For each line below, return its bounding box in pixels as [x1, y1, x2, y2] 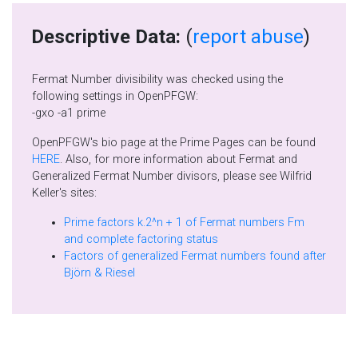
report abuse [193, 26, 304, 48]
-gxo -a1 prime [32, 106, 105, 120]
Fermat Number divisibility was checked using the [32, 73, 283, 86]
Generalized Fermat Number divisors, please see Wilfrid [32, 169, 177, 183]
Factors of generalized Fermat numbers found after [64, 249, 121, 263]
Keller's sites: [32, 186, 97, 200]
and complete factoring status [137, 233, 218, 246]
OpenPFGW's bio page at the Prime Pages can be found [32, 136, 316, 149]
